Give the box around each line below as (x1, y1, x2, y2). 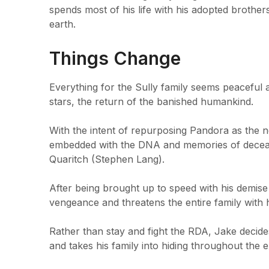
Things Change (49, 47, 181, 69)
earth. (49, 17, 76, 30)
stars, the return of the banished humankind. (49, 95, 253, 107)
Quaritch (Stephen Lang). (49, 153, 165, 165)
